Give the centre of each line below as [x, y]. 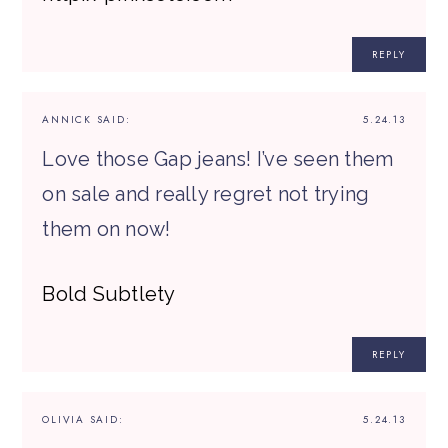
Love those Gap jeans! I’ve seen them [218, 159]
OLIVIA [63, 420]
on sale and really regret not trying [206, 194]
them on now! [106, 229]
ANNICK [67, 120]
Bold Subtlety [109, 294]
